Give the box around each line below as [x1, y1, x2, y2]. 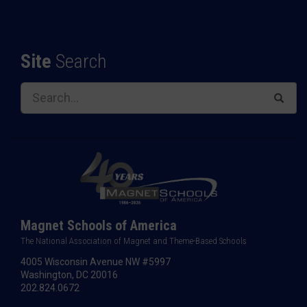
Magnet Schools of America [21, 217, 177, 234]
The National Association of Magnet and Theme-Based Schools [21, 236, 247, 247]
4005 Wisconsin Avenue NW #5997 [21, 256, 171, 268]
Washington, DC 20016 [21, 269, 118, 281]
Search [56, 49, 107, 73]
